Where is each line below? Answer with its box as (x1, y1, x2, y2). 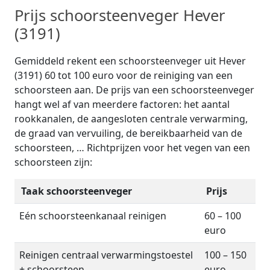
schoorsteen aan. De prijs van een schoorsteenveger (14, 83, 254, 96)
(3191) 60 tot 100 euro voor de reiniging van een (14, 68, 233, 82)
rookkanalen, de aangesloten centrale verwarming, (14, 111, 248, 125)
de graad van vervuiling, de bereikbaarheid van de (14, 126, 242, 140)
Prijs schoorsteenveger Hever (14, 4, 225, 26)
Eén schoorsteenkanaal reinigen (19, 209, 166, 222)
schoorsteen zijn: (14, 155, 92, 169)
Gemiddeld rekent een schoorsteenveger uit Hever (14, 54, 246, 67)
